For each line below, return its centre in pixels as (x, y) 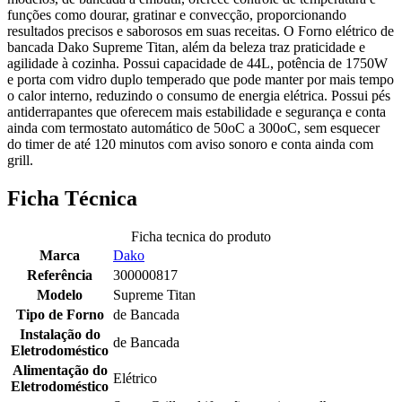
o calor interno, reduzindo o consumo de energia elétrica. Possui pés (199, 96)
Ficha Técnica (72, 199)
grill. (20, 161)
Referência (60, 275)
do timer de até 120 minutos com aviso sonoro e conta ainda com (190, 144)
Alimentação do (60, 371)
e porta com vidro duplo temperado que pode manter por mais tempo (201, 80)
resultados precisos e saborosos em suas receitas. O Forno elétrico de (201, 31)
